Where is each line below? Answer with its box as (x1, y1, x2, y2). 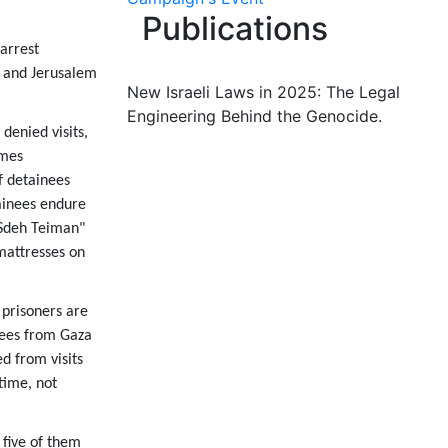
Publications (142, 9, 328, 48)
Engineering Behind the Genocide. (127, 106, 382, 126)
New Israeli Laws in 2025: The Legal (127, 82, 400, 102)
